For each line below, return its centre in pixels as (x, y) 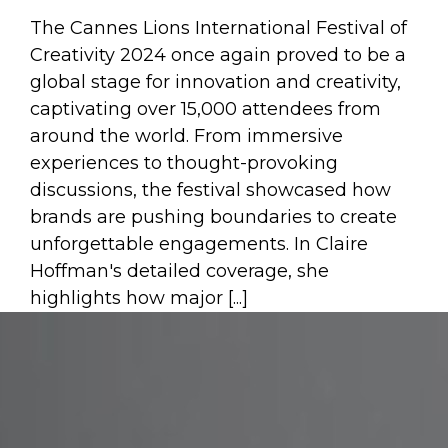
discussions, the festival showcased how (210, 190)
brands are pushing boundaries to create (213, 217)
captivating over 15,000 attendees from (205, 109)
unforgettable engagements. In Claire (199, 244)
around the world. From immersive (186, 136)
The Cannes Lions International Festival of (218, 28)
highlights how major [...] (139, 298)
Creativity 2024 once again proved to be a (218, 55)
